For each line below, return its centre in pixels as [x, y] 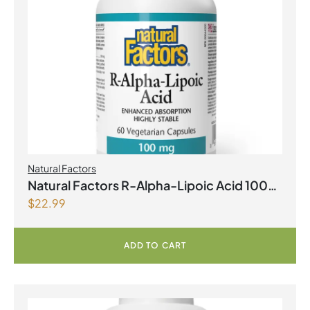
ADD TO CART [155, 246]
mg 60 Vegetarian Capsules [120, 204]
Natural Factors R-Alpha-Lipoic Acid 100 [136, 185]
